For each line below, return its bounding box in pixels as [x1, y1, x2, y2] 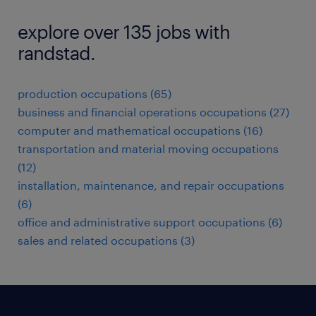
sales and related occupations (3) [18, 233, 195, 247]
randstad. [18, 42, 95, 63]
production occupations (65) [18, 87, 171, 100]
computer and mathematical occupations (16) [18, 123, 262, 137]
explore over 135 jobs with [18, 20, 230, 42]
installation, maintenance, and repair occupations [18, 178, 284, 192]
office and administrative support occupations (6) [18, 215, 282, 229]
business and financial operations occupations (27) [18, 105, 289, 119]
